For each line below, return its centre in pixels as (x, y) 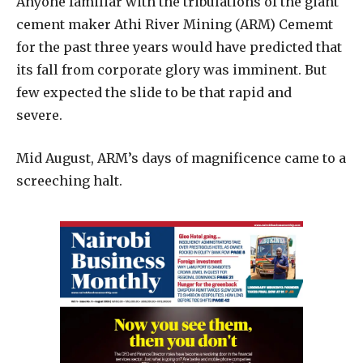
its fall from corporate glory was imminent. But (171, 69)
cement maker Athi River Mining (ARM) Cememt (175, 24)
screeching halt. (69, 180)
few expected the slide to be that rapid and (154, 92)
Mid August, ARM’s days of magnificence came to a (181, 158)
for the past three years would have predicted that (179, 47)
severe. (43, 115)
